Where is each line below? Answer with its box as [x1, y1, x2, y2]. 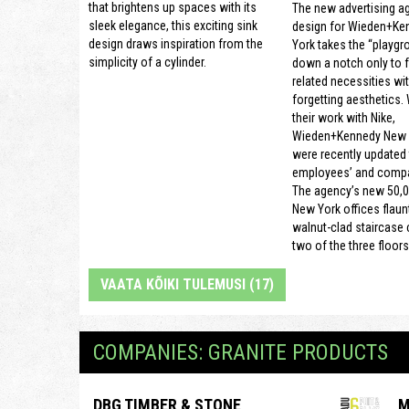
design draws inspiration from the [89, 37, 263, 52]
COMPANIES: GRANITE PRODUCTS [93, 339, 388, 365]
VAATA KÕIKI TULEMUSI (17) [100, 275, 274, 293]
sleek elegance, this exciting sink [89, 18, 257, 34]
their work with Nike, [291, 110, 395, 125]
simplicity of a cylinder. [89, 55, 206, 70]
